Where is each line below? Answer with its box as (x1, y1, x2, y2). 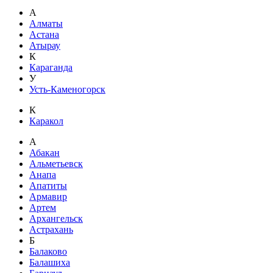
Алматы (29, 18, 63, 29)
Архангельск (29, 213, 83, 224)
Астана (29, 29, 59, 40)
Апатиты (29, 180, 67, 191)
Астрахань (29, 224, 73, 235)
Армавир (29, 191, 67, 202)
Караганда (29, 62, 73, 73)
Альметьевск (29, 158, 83, 169)
